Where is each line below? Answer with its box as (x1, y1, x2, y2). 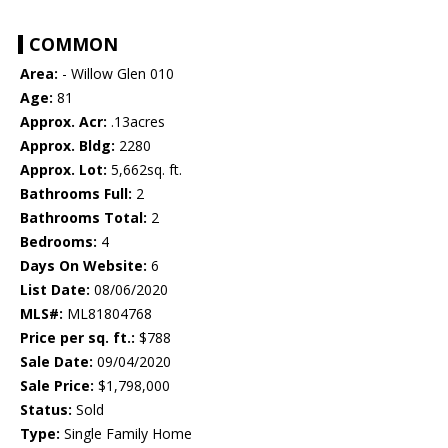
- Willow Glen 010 (58, 64, 174, 84)
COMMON (29, 32, 118, 57)
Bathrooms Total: (20, 208, 147, 228)
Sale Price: (20, 376, 94, 396)
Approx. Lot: (20, 160, 107, 180)
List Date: (20, 280, 90, 300)
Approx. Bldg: (20, 136, 115, 156)
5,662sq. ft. (107, 160, 182, 180)
